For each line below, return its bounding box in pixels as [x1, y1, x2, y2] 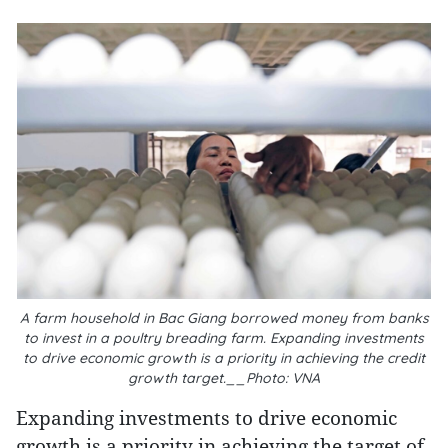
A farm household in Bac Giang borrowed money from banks [19, 309, 429, 327]
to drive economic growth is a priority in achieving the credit [23, 349, 425, 367]
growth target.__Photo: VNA [128, 369, 320, 387]
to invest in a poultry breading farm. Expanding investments [24, 329, 424, 347]
